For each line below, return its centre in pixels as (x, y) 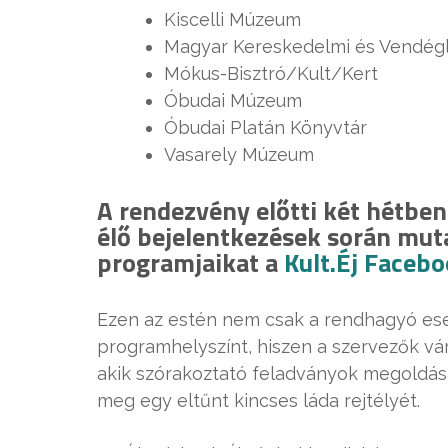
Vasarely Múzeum (239, 154)
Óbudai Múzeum (233, 100)
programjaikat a (190, 262)
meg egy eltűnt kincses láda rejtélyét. (258, 400)
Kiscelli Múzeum (232, 19)
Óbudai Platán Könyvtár (265, 127)
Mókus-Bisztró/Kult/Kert (271, 73)
